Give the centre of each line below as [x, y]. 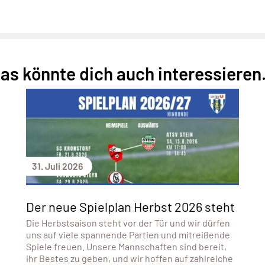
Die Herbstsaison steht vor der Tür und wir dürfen [128, 222]
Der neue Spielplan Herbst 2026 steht [130, 206]
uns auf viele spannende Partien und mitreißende [128, 234]
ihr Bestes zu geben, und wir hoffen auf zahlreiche [129, 258]
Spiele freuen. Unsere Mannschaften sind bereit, [126, 246]
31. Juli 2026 [57, 166]
